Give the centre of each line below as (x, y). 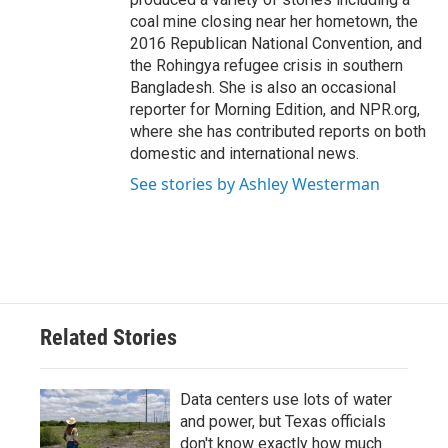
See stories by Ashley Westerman (255, 184)
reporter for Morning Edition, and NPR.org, (275, 109)
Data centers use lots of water (286, 399)
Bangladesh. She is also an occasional (263, 87)
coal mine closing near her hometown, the (274, 21)
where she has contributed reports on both (278, 131)
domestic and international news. (244, 153)
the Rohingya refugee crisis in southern (266, 65)
